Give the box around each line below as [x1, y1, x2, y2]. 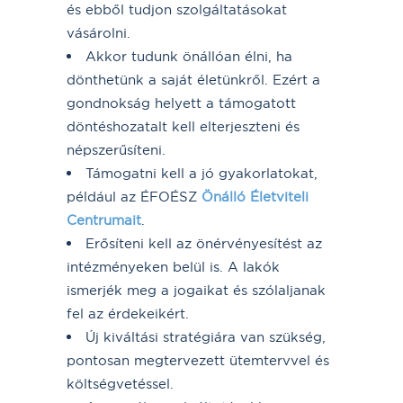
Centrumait [67, 210, 141, 228]
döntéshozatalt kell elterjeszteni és [67, 117, 300, 135]
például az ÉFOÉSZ [67, 187, 201, 205]
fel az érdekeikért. [67, 304, 189, 322]
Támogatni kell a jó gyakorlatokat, [85, 164, 318, 182]
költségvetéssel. [67, 374, 174, 392]
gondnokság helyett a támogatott [67, 94, 296, 112]
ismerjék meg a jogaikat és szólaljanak [67, 281, 326, 299]
